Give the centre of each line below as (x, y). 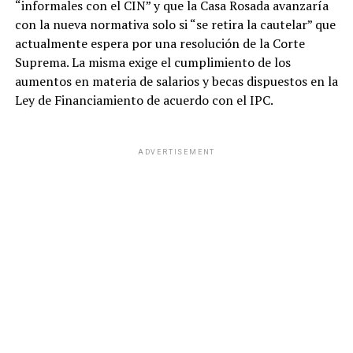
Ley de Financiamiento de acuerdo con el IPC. (144, 100)
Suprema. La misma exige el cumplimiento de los (152, 63)
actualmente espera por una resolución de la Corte (160, 44)
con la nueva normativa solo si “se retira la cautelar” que (175, 25)
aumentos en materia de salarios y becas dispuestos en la (176, 82)
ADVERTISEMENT (176, 152)
